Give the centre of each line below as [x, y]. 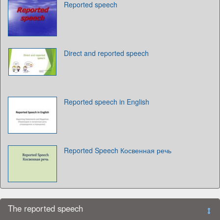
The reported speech [45, 208]
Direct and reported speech [106, 53]
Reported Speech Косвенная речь [118, 150]
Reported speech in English [107, 101]
